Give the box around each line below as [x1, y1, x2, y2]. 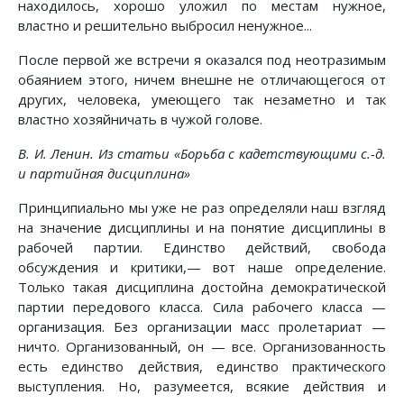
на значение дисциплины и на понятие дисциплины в [18, 218, 386, 237]
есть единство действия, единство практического [18, 357, 386, 376]
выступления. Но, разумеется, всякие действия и [18, 377, 386, 396]
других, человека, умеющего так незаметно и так [18, 90, 386, 109]
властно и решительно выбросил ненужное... [18, 16, 312, 35]
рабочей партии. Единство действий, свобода [18, 238, 386, 257]
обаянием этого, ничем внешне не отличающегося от [18, 70, 386, 89]
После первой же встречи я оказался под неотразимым [18, 50, 386, 69]
